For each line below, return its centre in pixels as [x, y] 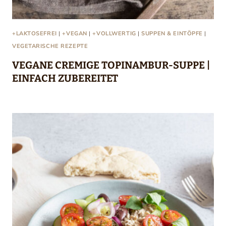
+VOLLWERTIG [114, 34]
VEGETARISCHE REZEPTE [50, 46]
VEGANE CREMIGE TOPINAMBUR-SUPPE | [111, 65]
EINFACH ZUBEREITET [65, 78]
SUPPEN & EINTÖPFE [172, 34]
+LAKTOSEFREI [35, 34]
